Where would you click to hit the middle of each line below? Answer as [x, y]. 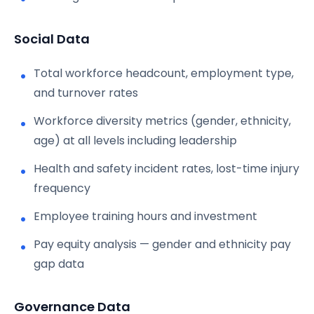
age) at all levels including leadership [135, 140]
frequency [62, 188]
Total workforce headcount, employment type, [164, 73]
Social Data [52, 39]
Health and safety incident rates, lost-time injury [166, 168]
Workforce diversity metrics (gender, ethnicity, [162, 121]
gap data [59, 264]
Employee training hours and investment [145, 216]
